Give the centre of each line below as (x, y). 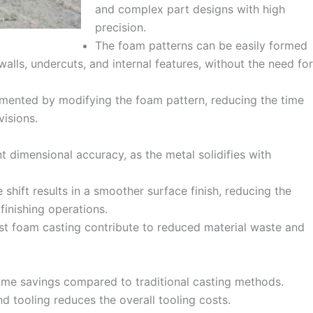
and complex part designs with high (190, 9)
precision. (121, 27)
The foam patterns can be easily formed (201, 45)
